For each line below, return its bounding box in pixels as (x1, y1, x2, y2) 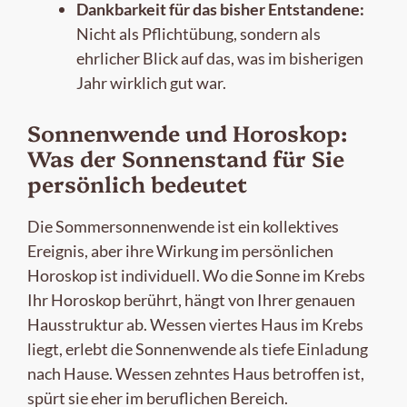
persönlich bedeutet (27, 167, 247, 198)
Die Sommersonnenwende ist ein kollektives (27, 215, 339, 236)
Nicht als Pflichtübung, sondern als (76, 23, 321, 44)
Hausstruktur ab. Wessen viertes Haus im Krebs (27, 313, 363, 334)
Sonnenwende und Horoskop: (27, 116, 347, 147)
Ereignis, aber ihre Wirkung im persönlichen (27, 240, 333, 261)
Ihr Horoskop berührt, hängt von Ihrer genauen (27, 289, 355, 310)
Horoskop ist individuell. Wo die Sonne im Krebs (27, 264, 365, 285)
